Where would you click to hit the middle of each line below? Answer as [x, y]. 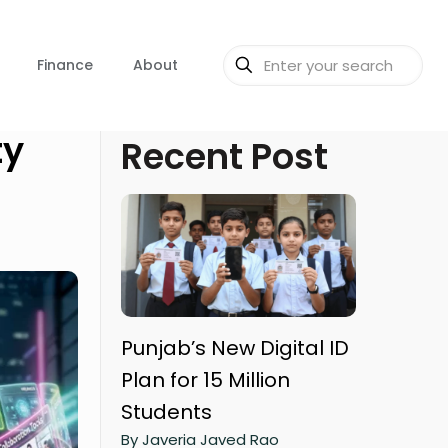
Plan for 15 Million [205, 379]
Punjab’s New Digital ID [235, 347]
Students [166, 411]
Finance [65, 65]
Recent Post [224, 156]
